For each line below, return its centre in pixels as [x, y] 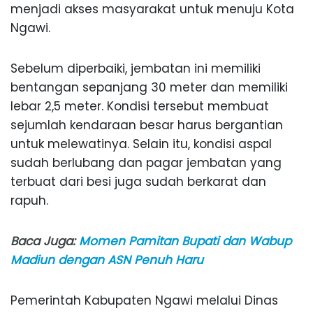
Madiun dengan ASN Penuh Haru [107, 260]
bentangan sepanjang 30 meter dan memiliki [149, 88]
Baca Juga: [45, 241]
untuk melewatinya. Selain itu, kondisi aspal [141, 144]
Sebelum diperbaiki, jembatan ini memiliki [136, 69]
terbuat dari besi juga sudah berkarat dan [138, 182]
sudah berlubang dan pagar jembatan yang [146, 163]
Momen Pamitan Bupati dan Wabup [185, 241]
